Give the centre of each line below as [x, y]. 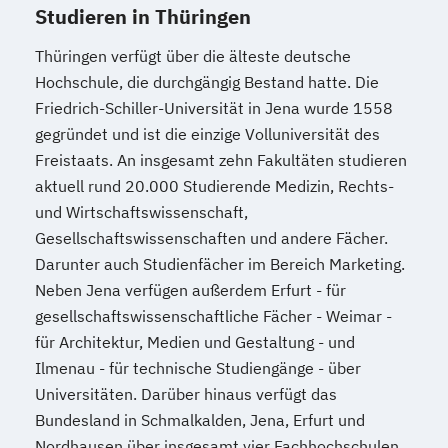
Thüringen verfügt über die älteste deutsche [193, 56]
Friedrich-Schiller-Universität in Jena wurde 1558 [214, 108]
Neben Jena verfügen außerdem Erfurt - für [190, 290]
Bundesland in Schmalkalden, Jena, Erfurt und [200, 420]
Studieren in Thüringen [143, 16]
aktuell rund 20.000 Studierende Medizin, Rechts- [214, 186]
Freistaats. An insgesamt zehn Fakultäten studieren [221, 160]
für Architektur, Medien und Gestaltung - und [195, 342]
